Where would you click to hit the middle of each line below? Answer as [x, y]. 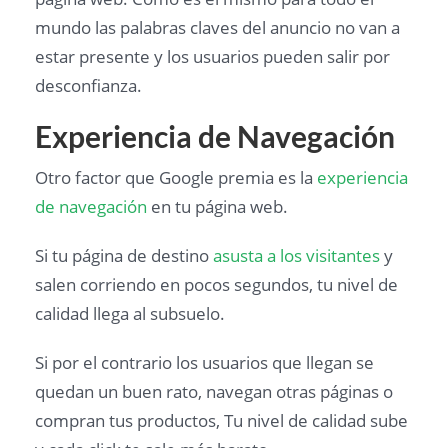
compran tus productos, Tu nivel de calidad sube [221, 420]
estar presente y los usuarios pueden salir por [212, 56]
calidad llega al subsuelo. [130, 313]
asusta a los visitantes [296, 255]
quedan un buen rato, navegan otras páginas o [214, 391]
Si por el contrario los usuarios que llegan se [204, 362]
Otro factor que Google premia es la [176, 177]
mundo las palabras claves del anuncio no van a [217, 27]
